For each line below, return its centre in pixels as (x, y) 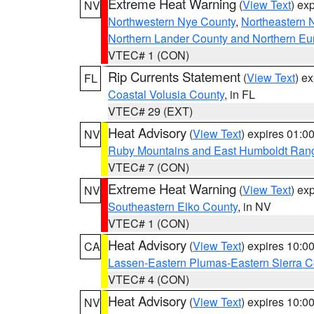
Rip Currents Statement (174, 76)
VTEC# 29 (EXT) (150, 111)
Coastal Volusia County (166, 94)
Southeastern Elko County (173, 206)
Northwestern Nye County (172, 21)
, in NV (254, 206)
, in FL (240, 94)
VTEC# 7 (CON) (149, 167)
